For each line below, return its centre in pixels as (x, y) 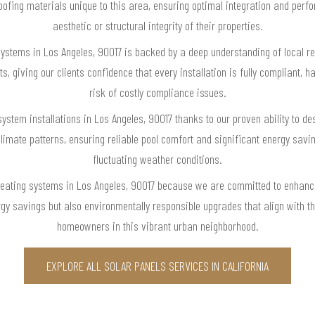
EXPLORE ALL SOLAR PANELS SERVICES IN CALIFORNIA (157, 265)
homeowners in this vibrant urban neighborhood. (157, 225)
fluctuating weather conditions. (157, 159)
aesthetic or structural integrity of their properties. (157, 25)
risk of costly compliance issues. (157, 92)
